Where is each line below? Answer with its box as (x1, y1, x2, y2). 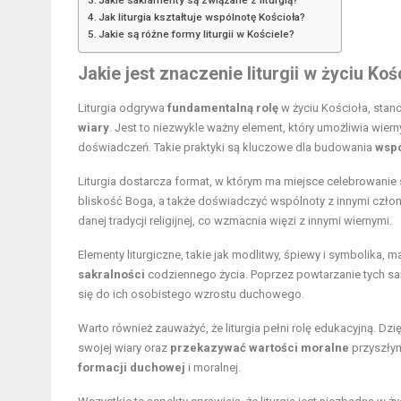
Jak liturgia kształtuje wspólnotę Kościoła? (98, 10, 306, 23)
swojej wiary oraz (78, 340, 170, 354)
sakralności (78, 267, 145, 281)
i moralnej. (185, 360, 241, 374)
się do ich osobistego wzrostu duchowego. (78, 286, 304, 301)
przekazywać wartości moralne (170, 340, 349, 354)
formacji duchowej (78, 360, 185, 374)
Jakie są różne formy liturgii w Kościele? (98, 27, 295, 40)
